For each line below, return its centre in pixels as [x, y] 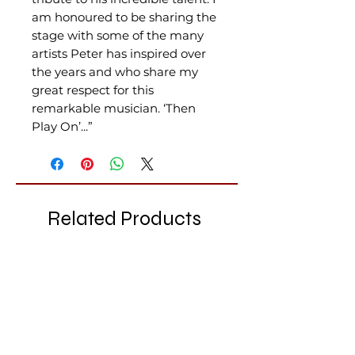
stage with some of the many [118, 35]
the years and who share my [115, 72]
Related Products [124, 219]
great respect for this [93, 90]
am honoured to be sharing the [124, 17]
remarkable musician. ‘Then [114, 108]
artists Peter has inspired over [119, 53]
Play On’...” [62, 126]
